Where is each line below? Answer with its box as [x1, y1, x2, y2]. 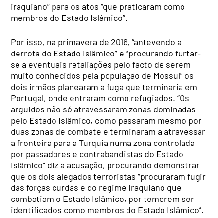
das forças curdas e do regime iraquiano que [11, 182, 182, 193]
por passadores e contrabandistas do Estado [11, 148, 184, 160]
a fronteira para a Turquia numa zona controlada [11, 137, 195, 148]
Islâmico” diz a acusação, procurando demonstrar [11, 160, 200, 171]
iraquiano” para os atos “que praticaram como [11, 1, 185, 12]
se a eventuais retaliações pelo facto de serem [11, 59, 191, 70]
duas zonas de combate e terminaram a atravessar [11, 126, 206, 137]
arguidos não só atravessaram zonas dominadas [11, 104, 196, 115]
